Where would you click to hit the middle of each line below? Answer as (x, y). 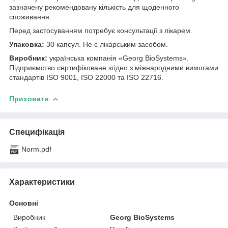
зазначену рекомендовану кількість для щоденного (94, 7)
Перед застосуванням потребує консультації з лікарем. (101, 30)
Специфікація (37, 132)
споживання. (31, 17)
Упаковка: (27, 44)
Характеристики (42, 182)
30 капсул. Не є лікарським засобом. (106, 44)
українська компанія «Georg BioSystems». (118, 58)
